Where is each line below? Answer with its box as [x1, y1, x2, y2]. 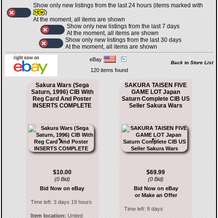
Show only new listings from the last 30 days [65, 36, 182, 43]
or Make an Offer [134, 192, 177, 198]
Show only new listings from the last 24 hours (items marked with [33, 2, 203, 9]
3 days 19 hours [53, 199, 92, 205]
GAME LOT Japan [131, 89, 181, 95]
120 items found [90, 67, 128, 73]
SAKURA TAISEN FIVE [125, 82, 187, 89]
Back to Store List [171, 60, 213, 65]
